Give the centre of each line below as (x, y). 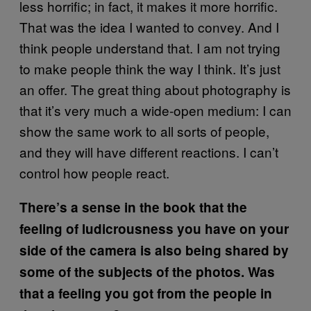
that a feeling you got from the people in (146, 293)
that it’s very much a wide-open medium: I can (155, 110)
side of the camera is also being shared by (154, 250)
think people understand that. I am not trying (150, 47)
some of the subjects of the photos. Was (147, 271)
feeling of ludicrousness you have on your (154, 228)
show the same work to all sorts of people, (144, 131)
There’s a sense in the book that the (133, 207)
